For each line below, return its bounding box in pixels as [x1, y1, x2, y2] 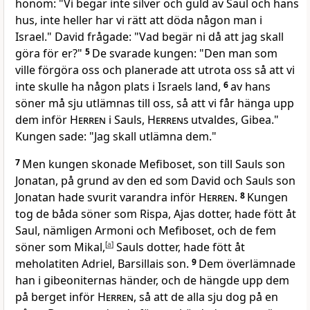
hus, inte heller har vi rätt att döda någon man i [15, 12, 262, 28]
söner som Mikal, [15, 239, 105, 255]
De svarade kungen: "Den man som [92, 46, 277, 62]
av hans [230, 79, 271, 95]
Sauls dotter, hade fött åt [113, 239, 245, 255]
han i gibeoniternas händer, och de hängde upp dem [15, 273, 289, 289]
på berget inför [15, 289, 98, 305]
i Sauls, [106, 112, 147, 128]
